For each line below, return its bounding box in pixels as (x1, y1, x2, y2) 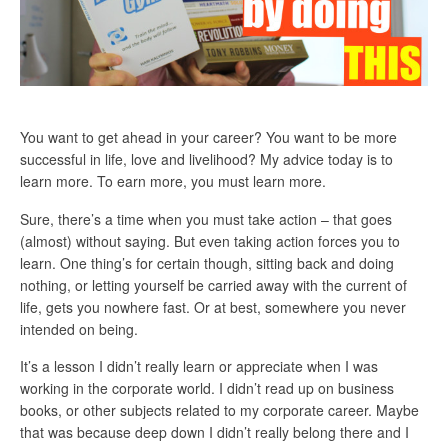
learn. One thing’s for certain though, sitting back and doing (20, 252, 394, 273)
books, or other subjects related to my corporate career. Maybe (20, 399, 419, 420)
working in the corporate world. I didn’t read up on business (20, 377, 394, 398)
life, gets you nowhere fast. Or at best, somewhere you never (20, 296, 406, 317)
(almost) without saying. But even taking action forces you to (20, 230, 400, 251)
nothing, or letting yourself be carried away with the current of (20, 274, 407, 295)
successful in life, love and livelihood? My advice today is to (20, 149, 393, 170)
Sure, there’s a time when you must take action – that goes (20, 208, 392, 229)
